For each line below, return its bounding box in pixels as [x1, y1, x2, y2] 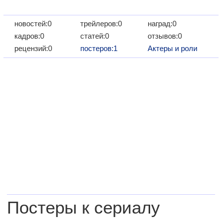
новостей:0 [14, 19, 52, 28]
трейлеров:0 [80, 19, 122, 28]
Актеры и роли [148, 44, 198, 53]
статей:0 [80, 32, 109, 40]
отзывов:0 [148, 32, 182, 40]
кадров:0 [14, 32, 44, 40]
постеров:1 [80, 44, 117, 53]
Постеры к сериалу [7, 198, 160, 217]
